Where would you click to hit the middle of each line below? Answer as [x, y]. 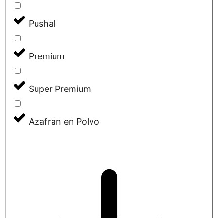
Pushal [42, 24]
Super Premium [60, 89]
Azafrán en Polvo [64, 122]
